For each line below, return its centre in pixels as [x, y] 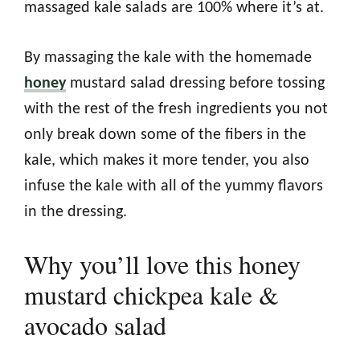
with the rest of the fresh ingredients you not [176, 110]
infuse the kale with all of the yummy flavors [174, 187]
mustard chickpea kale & [151, 295]
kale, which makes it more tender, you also [167, 161]
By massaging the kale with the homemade [168, 58]
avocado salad [95, 325]
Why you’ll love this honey [162, 264]
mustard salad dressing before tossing [195, 84]
